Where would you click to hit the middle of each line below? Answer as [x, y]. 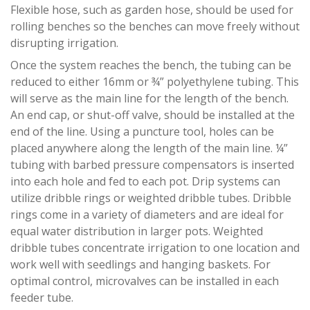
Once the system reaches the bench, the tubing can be [151, 65]
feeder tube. [42, 298]
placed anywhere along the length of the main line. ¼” [149, 148]
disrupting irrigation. [64, 43]
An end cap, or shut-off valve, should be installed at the [153, 115]
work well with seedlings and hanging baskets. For [140, 265]
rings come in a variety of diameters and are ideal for [147, 215]
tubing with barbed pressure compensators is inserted [152, 165]
